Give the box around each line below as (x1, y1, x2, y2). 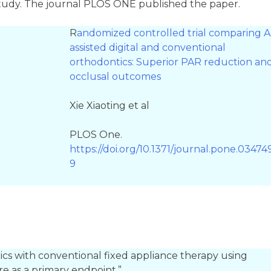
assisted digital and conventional (69, 42, 226, 53)
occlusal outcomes (69, 71, 161, 82)
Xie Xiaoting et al (69, 100, 149, 111)
